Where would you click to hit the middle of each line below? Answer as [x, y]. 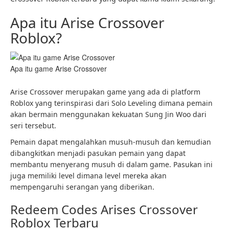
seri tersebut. [33, 126]
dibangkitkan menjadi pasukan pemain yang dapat [98, 153]
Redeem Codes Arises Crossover [104, 210]
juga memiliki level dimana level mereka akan [88, 176]
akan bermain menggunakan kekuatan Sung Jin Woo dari [108, 114]
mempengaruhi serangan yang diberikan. [82, 187]
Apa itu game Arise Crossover [59, 69]
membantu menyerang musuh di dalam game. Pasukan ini [111, 165]
